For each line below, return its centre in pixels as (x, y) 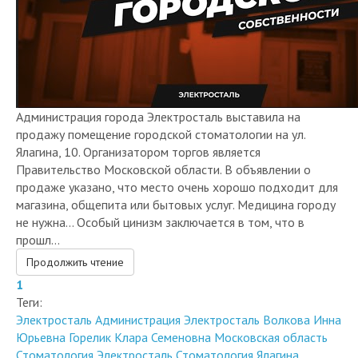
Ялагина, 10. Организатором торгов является (138, 187)
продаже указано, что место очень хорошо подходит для (177, 222)
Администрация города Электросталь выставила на (158, 151)
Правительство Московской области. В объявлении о (163, 204)
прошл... (38, 274)
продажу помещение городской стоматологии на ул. (161, 169)
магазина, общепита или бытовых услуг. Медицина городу (176, 239)
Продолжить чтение (75, 297)
